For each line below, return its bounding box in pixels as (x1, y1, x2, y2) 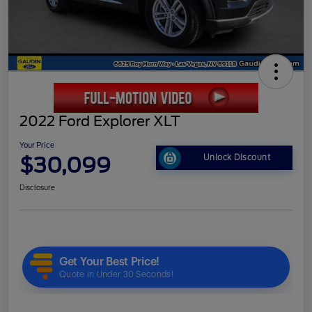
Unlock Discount (203, 153, 271, 163)
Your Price (19, 140, 54, 149)
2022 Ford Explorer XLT (19, 112, 180, 130)
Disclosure (19, 182, 55, 192)
